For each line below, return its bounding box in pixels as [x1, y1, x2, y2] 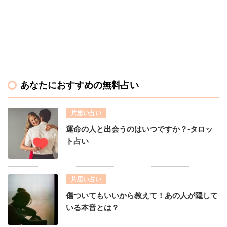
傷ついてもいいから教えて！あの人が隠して [66, 191, 218, 200]
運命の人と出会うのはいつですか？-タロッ [66, 124, 213, 133]
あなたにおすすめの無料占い [20, 80, 139, 90]
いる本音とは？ [66, 203, 119, 212]
